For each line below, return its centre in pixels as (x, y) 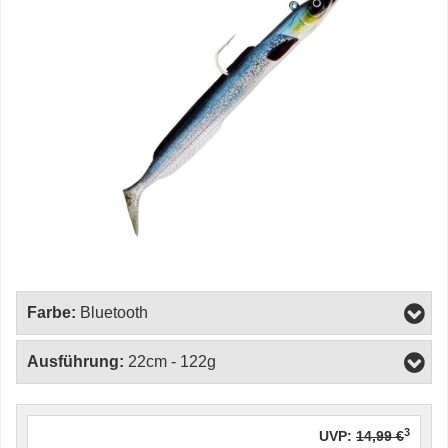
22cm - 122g (172, 361)
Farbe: (51, 312)
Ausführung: (75, 361)
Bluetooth (114, 312)
